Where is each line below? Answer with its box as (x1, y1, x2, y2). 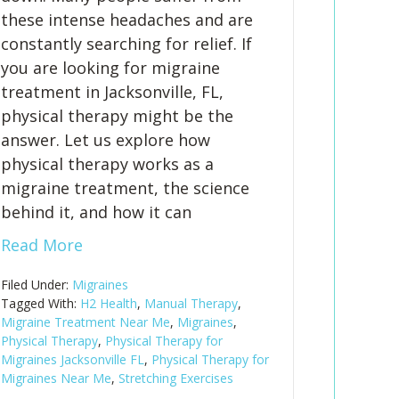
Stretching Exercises (118, 370, 234, 387)
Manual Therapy (144, 295, 239, 312)
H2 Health (80, 295, 138, 312)
